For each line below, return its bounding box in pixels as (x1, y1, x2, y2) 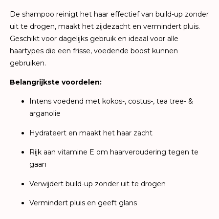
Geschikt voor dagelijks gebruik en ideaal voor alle (10, 34, 178, 43)
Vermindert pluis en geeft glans (29, 198, 137, 208)
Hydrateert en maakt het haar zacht (29, 128, 153, 137)
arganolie (29, 109, 61, 118)
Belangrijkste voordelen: (10, 78, 102, 87)
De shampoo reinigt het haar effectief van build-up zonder (10, 9, 209, 19)
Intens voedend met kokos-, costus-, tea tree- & (29, 97, 193, 106)
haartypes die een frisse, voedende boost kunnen (10, 46, 178, 55)
